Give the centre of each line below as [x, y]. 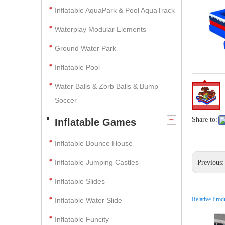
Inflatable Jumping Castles [97, 162]
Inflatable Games [95, 122]
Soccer [66, 100]
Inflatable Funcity [82, 219]
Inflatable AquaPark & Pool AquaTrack [115, 10]
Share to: [205, 119]
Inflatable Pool [77, 67]
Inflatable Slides [80, 181]
